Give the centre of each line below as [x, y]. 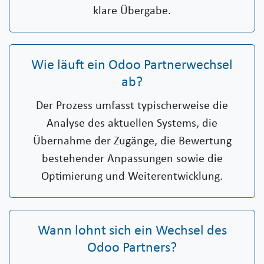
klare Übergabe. [132, 11]
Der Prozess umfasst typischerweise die [132, 106]
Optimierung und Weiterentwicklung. [132, 177]
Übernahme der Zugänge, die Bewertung [132, 142]
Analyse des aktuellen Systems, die [132, 124]
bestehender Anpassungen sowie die [132, 159]
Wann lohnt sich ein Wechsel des [132, 231]
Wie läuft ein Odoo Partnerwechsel [132, 66]
